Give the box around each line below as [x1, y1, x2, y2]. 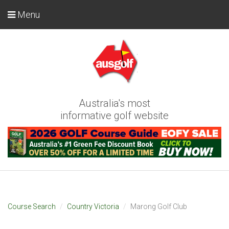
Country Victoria [67, 202, 119, 211]
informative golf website [60, 109, 169, 122]
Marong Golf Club [130, 202, 187, 211]
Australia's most [79, 97, 150, 109]
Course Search [8, 202, 56, 211]
